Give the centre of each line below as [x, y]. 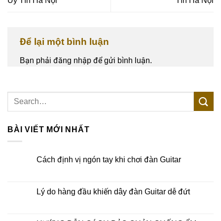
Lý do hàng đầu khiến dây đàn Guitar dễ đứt [113, 192]
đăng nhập [72, 60]
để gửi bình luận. [122, 60]
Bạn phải [37, 60]
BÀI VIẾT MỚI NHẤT [49, 129]
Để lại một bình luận [66, 42]
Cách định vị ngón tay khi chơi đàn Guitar [109, 160]
